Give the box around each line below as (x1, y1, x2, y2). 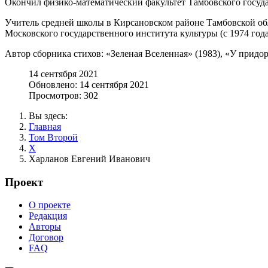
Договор (29, 232, 63, 243)
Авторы (29, 221, 61, 232)
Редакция (29, 211, 67, 221)
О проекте (29, 200, 71, 211)
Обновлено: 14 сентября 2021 (29, 79, 149, 90)
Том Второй (29, 132, 78, 142)
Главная (29, 121, 61, 132)
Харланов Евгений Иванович (29, 153, 150, 164)
